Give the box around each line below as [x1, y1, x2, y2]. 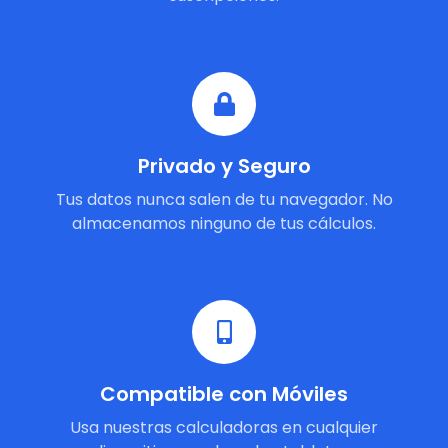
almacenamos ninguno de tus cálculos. [72, 212, 376, 235]
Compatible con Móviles [100, 380, 348, 408]
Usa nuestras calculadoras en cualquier [70, 416, 378, 439]
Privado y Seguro [137, 152, 311, 180]
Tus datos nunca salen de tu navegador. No [55, 188, 393, 211]
